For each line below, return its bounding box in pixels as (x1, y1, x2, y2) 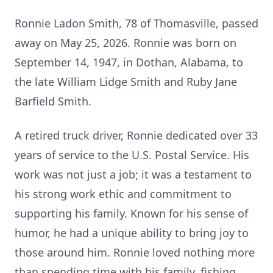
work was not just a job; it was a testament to (15, 167, 252, 182)
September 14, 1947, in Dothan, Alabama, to (15, 55, 243, 69)
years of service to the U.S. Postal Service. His (15, 147, 249, 162)
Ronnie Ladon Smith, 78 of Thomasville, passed (15, 16, 258, 30)
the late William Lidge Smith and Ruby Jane (15, 74, 237, 89)
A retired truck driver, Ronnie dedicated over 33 (15, 128, 258, 143)
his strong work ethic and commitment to (15, 186, 232, 201)
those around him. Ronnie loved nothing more (15, 245, 255, 260)
